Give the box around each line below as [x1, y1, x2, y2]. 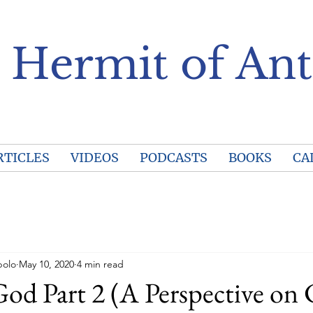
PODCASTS [139, 150, 208, 166]
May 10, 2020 [19, 257, 74, 270]
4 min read [77, 257, 124, 270]
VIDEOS [70, 150, 119, 166]
